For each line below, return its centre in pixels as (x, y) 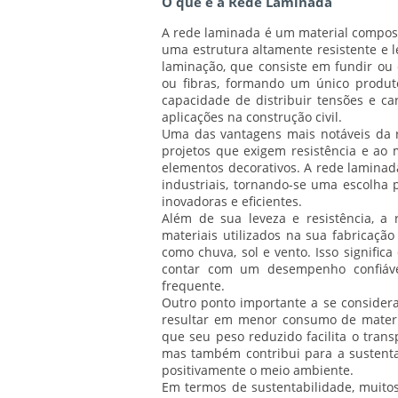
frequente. (193, 286)
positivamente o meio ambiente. (258, 370)
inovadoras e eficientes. (232, 202)
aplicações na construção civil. (252, 117)
